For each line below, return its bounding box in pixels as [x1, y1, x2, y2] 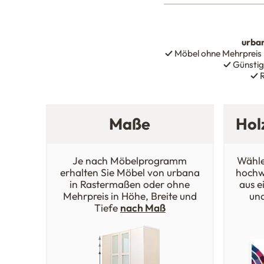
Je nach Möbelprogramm [72, 154, 187, 167]
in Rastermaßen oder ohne [70, 177, 190, 191]
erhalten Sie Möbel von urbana [60, 166, 200, 179]
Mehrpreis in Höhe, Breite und [62, 189, 197, 203]
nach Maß [120, 201, 166, 214]
